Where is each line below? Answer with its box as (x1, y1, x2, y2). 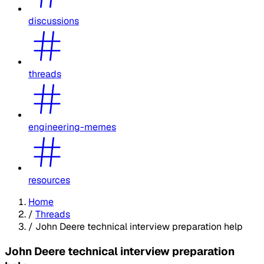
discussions (28, 14, 79, 27)
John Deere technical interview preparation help (35, 220, 243, 233)
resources (28, 173, 70, 186)
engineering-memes (28, 120, 116, 133)
